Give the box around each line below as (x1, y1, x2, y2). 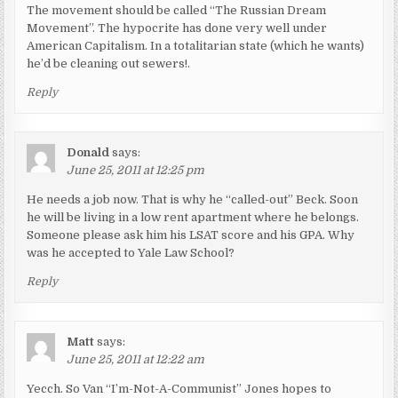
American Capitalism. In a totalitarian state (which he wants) (27, 38, 365, 52)
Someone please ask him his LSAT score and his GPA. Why (27, 227, 355, 242)
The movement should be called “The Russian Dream (27, 3, 327, 17)
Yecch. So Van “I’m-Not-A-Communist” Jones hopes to (27, 381, 332, 395)
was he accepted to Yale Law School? (27, 245, 235, 259)
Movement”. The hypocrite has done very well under (27, 20, 328, 35)
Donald (67, 145, 110, 159)
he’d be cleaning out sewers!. (27, 56, 191, 70)
